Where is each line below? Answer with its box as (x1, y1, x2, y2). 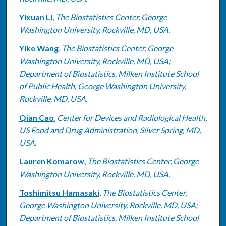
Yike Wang (19, 43, 59, 53)
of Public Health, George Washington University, (19, 81, 186, 91)
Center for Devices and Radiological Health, (56, 112, 207, 122)
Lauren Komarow (19, 156, 84, 166)
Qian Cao (19, 112, 54, 122)
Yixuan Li (19, 12, 52, 22)
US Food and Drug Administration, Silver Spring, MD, (19, 125, 201, 135)
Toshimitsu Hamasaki (19, 187, 99, 197)
